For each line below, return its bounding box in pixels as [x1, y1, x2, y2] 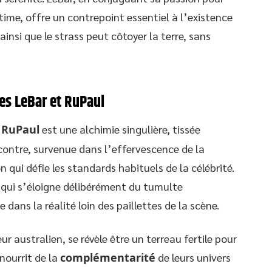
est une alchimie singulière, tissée [39, 122, 200, 136]
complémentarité [60, 250, 155, 265]
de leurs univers [155, 250, 231, 264]
